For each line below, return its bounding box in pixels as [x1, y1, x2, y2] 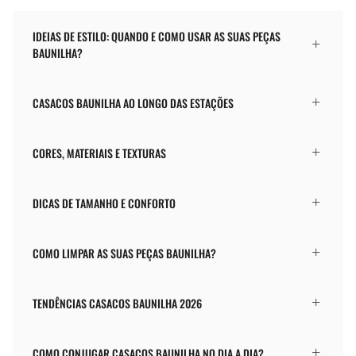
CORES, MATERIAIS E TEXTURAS [33, 144, 166, 161]
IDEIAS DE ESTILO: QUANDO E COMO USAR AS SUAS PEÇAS [33, 27, 281, 44]
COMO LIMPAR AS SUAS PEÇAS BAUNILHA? [33, 244, 216, 261]
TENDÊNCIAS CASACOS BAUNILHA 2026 [33, 294, 202, 311]
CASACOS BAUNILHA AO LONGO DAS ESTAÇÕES [33, 94, 234, 111]
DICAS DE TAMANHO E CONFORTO [33, 194, 176, 211]
